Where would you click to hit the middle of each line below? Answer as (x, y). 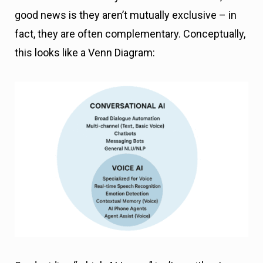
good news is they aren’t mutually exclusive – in (126, 15)
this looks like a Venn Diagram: (85, 53)
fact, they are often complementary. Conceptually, (130, 34)
